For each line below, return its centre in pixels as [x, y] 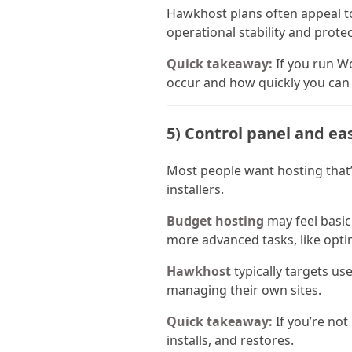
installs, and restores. [230, 341]
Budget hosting [215, 221]
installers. [195, 190]
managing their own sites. [244, 290]
